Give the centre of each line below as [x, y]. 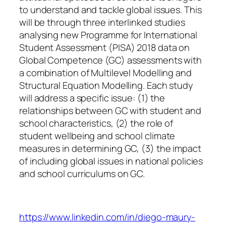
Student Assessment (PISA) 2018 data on [105, 47]
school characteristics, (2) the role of [96, 123]
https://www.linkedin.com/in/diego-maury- [107, 217]
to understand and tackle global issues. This [110, 9]
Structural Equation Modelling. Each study [106, 85]
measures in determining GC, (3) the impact [110, 148]
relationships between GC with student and [110, 110]
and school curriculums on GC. [82, 173]
